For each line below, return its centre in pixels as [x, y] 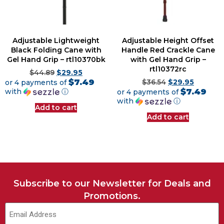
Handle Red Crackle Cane [168, 50]
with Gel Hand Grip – [168, 60]
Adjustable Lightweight [56, 41]
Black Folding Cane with [56, 50]
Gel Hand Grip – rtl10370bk [56, 60]
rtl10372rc [168, 69]
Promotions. [112, 196]
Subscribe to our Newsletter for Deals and [112, 183]
